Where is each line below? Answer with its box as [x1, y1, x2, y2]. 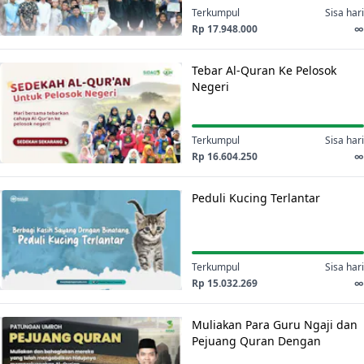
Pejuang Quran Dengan [192, 333, 321, 349]
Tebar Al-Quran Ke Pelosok [192, 63, 336, 78]
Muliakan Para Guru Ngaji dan [192, 317, 357, 332]
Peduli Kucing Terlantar [192, 189, 320, 206]
